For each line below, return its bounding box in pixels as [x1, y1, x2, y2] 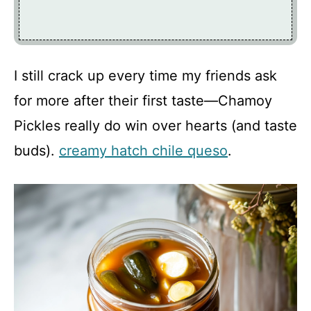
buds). [14, 142, 59, 159]
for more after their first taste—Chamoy [14, 92, 272, 109]
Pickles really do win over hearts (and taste [14, 117, 297, 134]
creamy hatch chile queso [59, 142, 228, 159]
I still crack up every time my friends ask [14, 67, 277, 84]
